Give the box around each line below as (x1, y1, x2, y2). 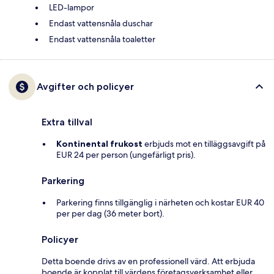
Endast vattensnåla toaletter (49, 34, 155, 45)
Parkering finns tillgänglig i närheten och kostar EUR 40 (56, 197, 264, 209)
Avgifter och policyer (37, 81, 134, 93)
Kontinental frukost (56, 138, 143, 150)
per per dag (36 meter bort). (56, 208, 165, 220)
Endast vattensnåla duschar (49, 18, 153, 29)
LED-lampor (49, 2, 94, 13)
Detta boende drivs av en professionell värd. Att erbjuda (42, 256, 255, 267)
